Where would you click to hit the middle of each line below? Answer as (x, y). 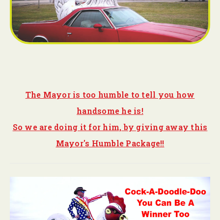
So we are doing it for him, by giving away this (110, 127)
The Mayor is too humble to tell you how (110, 94)
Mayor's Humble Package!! (110, 143)
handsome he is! (110, 110)
